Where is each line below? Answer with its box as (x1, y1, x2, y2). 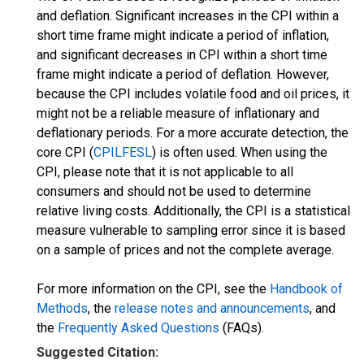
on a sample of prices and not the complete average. (37, 242, 334, 258)
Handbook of (270, 281, 343, 297)
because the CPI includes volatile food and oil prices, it (37, 86, 349, 102)
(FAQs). (219, 320, 264, 336)
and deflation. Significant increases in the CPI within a (37, 8, 339, 24)
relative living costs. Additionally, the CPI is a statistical (37, 203, 350, 219)
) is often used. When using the (152, 145, 327, 160)
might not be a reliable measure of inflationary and (37, 106, 319, 121)
